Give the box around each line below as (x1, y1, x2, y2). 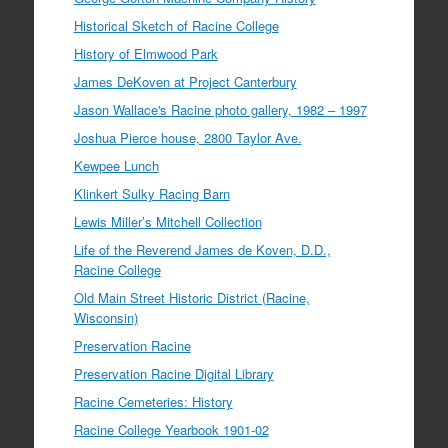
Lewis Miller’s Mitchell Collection (73, 211, 262, 231)
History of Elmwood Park (73, 43, 218, 63)
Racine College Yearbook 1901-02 (73, 419, 269, 439)
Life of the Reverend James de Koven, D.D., (73, 239, 331, 259)
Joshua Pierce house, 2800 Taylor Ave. (73, 127, 302, 147)
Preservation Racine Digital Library (73, 363, 274, 383)
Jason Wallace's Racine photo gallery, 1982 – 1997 (73, 99, 367, 119)
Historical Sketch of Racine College (73, 15, 279, 35)
